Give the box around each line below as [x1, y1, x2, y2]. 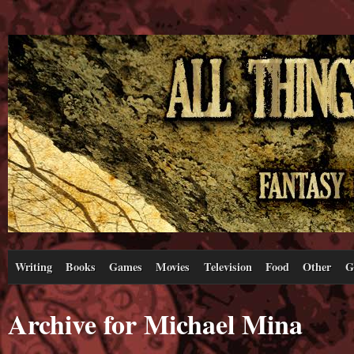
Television [203, 258, 252, 275]
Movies [156, 258, 190, 275]
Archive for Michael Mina [8, 303, 303, 344]
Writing [14, 258, 52, 275]
